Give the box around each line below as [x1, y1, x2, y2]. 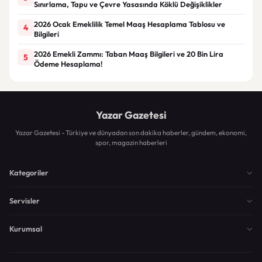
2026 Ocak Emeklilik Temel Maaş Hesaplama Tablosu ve [34, 19, 225, 29]
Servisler [9, 195, 40, 205]
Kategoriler [9, 167, 49, 177]
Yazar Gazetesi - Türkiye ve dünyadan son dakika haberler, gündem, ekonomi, [15, 127, 247, 137]
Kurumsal [9, 223, 42, 233]
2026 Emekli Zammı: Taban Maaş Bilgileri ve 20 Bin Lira [34, 49, 223, 58]
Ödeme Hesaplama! [34, 58, 103, 68]
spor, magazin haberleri [95, 137, 167, 147]
